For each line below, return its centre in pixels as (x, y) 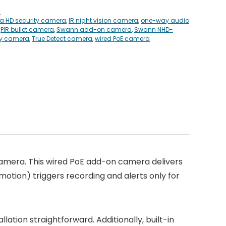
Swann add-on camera (94, 30)
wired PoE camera (122, 39)
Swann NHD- (154, 30)
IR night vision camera (103, 21)
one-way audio (165, 21)
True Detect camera (62, 39)
